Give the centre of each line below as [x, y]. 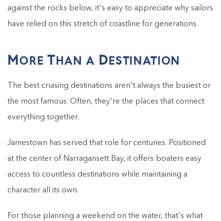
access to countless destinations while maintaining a [97, 174]
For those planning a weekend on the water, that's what [105, 216]
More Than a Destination [94, 59]
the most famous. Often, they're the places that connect [106, 101]
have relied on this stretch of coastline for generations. [103, 24]
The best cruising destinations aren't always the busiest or [109, 86]
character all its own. [43, 190]
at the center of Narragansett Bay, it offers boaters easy [104, 159]
